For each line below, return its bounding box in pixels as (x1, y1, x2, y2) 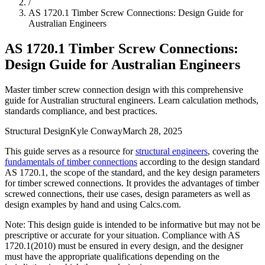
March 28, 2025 (122, 125, 182, 136)
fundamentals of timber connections (5, 156, 137, 167)
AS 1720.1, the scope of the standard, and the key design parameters (5, 167, 260, 177)
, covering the (208, 146, 258, 156)
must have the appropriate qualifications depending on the (5, 251, 219, 261)
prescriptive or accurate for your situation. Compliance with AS (5, 230, 240, 240)
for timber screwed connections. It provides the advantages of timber (5, 177, 259, 188)
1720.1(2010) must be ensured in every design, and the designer (5, 240, 243, 251)
